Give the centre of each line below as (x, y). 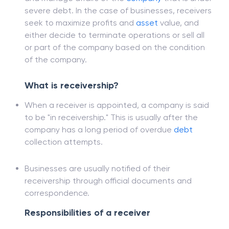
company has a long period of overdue (99, 154)
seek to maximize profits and (80, 47)
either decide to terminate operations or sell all (114, 60)
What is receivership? (72, 110)
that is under (187, 23)
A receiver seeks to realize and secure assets (111, 10)
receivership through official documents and (108, 205)
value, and (178, 47)
